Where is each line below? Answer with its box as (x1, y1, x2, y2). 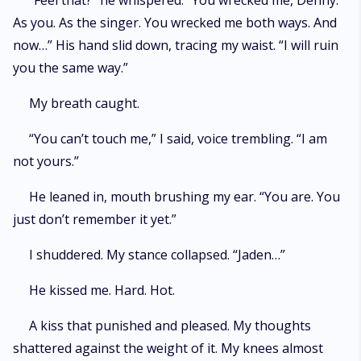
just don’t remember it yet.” (13, 210, 176, 228)
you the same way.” (13, 59, 128, 77)
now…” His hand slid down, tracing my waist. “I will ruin (13, 36, 338, 54)
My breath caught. (29, 94, 139, 112)
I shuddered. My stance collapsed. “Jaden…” (29, 246, 285, 263)
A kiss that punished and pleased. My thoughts (29, 317, 311, 334)
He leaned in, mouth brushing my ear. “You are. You (29, 188, 340, 205)
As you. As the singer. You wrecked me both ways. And (13, 14, 337, 31)
